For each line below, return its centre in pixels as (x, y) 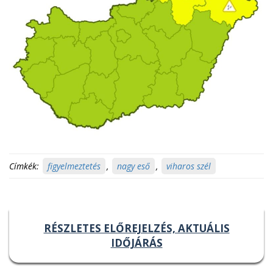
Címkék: (24, 166)
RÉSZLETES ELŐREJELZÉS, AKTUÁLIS (136, 228)
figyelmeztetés (74, 166)
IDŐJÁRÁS (136, 243)
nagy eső (133, 166)
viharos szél (189, 166)
